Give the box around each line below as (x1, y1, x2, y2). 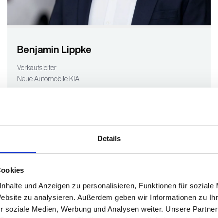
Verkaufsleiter (17, 64, 56, 71)
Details (97, 134, 121, 143)
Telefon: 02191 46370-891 (17, 91, 90, 98)
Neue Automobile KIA (17, 75, 79, 82)
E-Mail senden (17, 105, 58, 112)
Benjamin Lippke (17, 44, 91, 54)
